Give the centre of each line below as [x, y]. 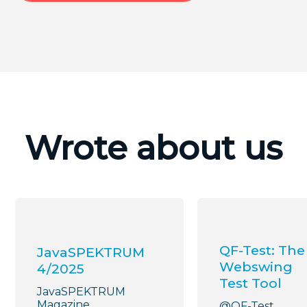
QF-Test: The [262, 250]
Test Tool [250, 283]
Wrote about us [153, 148]
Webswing [256, 267]
